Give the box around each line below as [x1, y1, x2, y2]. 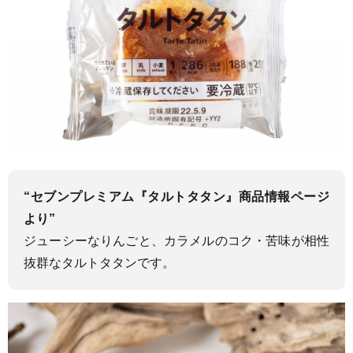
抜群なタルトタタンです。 [24, 255, 175, 269]
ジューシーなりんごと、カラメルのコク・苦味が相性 [24, 233, 329, 247]
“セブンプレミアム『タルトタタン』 [24, 189, 239, 203]
